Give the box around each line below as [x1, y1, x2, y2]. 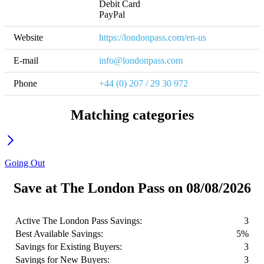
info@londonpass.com [99, 55, 183, 65]
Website [14, 32, 43, 42]
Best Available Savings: [15, 229, 103, 239]
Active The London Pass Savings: [15, 216, 142, 226]
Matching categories [70, 107, 194, 123]
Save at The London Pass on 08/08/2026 [13, 180, 251, 196]
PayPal [99, 9, 125, 19]
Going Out [5, 158, 45, 169]
